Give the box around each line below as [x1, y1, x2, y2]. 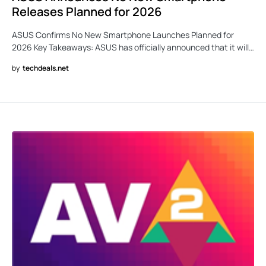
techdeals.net [23, 63, 69, 74]
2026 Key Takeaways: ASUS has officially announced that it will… [12, 42, 254, 53]
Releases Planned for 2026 [12, 4, 161, 20]
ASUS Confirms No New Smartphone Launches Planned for [12, 29, 234, 41]
